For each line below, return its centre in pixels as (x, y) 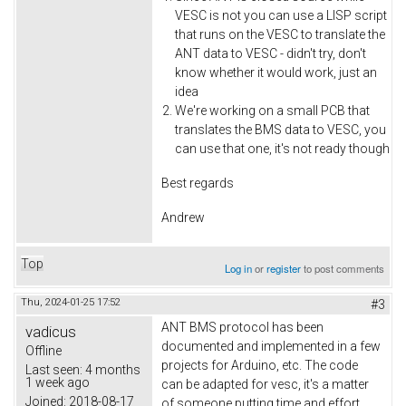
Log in (239, 269)
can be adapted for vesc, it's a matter (265, 385)
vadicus (51, 332)
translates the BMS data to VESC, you (280, 129)
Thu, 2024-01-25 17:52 (71, 303)
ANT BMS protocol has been (242, 328)
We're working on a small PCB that (272, 110)
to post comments (343, 269)
